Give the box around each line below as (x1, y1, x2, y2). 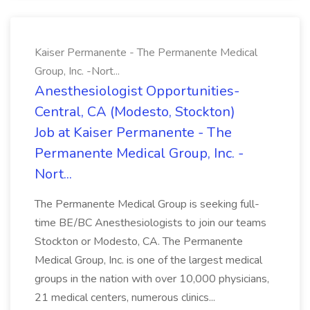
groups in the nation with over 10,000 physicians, (35, 271, 269, 286)
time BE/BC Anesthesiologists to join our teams (35, 215, 266, 230)
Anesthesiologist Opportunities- (35, 82, 239, 100)
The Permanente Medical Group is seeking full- (35, 197, 259, 212)
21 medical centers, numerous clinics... (35, 290, 215, 305)
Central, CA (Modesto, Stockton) (35, 102, 235, 121)
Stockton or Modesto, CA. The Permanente (35, 234, 243, 249)
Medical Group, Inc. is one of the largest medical (35, 253, 262, 268)
